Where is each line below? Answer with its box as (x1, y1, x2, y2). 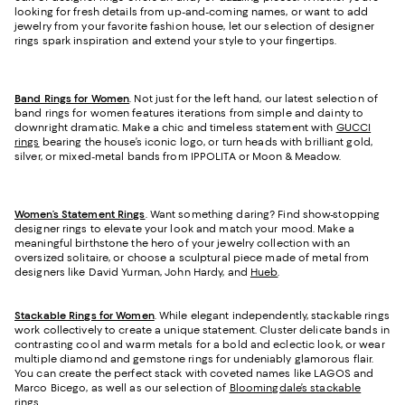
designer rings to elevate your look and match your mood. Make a (14, 222, 354, 236)
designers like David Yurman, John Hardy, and (14, 266, 250, 279)
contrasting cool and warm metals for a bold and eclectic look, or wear (14, 338, 385, 352)
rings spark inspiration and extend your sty (14, 34, 234, 48)
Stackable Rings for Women (14, 309, 155, 323)
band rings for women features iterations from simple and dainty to (14, 107, 364, 120)
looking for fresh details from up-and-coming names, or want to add (14, 5, 369, 19)
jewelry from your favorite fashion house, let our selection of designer (14, 20, 374, 33)
